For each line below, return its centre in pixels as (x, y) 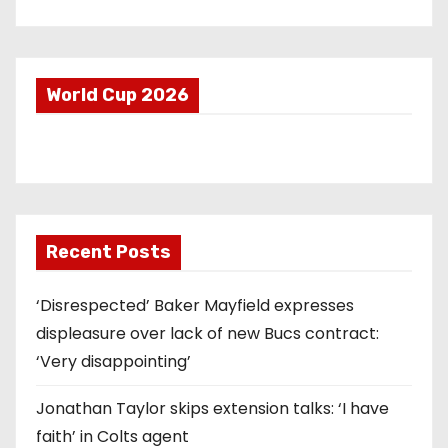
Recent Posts (108, 252)
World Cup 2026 (117, 95)
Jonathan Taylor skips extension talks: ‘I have (212, 408)
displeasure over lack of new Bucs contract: (207, 333)
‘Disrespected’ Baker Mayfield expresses (195, 305)
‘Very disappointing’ (113, 361)
